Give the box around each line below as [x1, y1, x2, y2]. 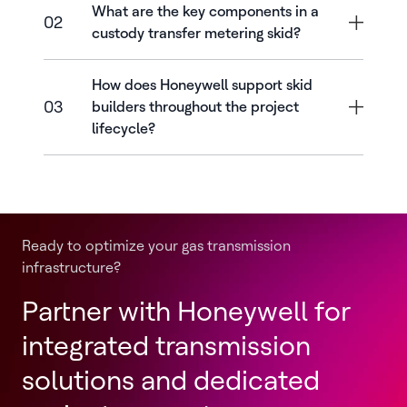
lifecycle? [91, 120, 155, 137]
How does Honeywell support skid [91, 76, 313, 94]
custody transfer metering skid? [91, 25, 301, 42]
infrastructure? [22, 259, 121, 276]
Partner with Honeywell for [22, 294, 351, 327]
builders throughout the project [91, 98, 299, 115]
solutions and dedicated [22, 363, 320, 396]
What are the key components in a [91, 3, 319, 20]
